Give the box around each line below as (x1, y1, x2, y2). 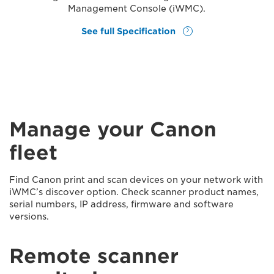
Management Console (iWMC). (68, 4, 206, 13)
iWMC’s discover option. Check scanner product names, (9, 187, 259, 197)
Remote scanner (9, 243, 179, 268)
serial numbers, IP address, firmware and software (9, 199, 234, 209)
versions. (9, 211, 49, 221)
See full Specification (81, 26, 179, 36)
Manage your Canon (9, 117, 217, 141)
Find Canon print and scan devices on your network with (9, 174, 263, 185)
